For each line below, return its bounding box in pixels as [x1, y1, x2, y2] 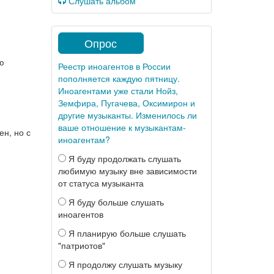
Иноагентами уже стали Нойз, [57, 84, 178, 97]
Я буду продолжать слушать [65, 152, 181, 165]
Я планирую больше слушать [65, 227, 186, 239]
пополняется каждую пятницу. [57, 72, 180, 84]
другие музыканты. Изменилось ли [57, 109, 197, 121]
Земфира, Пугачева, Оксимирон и [57, 97, 195, 109]
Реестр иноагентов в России [57, 60, 171, 72]
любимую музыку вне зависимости [57, 165, 197, 177]
